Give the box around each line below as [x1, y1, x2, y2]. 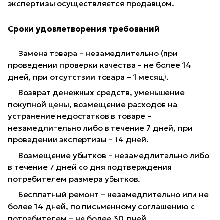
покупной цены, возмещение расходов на [8, 99, 177, 110]
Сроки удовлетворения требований [8, 24, 160, 34]
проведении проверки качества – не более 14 [8, 60, 191, 70]
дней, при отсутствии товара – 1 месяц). [8, 72, 169, 82]
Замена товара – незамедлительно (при [18, 48, 178, 58]
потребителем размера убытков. [8, 174, 140, 184]
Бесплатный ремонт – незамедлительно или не [18, 190, 209, 200]
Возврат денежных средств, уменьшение [18, 87, 185, 98]
